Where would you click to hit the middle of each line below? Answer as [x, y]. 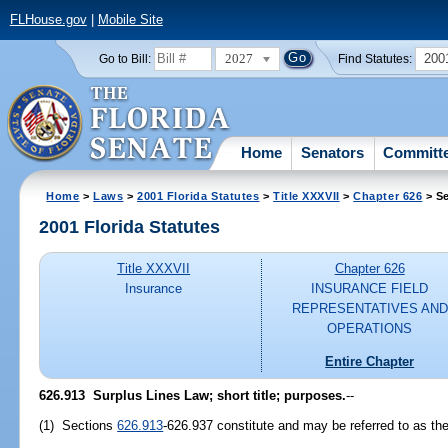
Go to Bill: [124, 58]
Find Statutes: [375, 58]
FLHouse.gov [48, 20]
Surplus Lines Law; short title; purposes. [216, 395]
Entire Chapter [370, 361]
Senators [333, 152]
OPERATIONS [370, 329]
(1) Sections [78, 425]
